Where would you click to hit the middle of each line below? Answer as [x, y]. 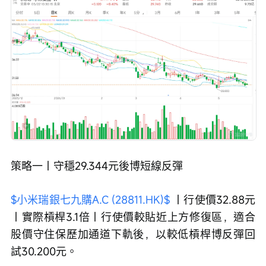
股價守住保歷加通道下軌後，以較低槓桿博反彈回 [133, 234]
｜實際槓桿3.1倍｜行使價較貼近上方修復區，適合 [133, 216]
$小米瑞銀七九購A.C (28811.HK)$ [91, 199]
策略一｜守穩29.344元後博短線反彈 [97, 165]
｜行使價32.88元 [213, 199]
